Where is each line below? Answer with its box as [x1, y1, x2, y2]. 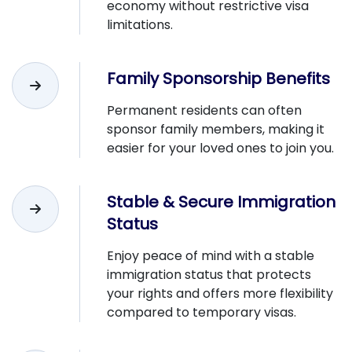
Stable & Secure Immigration [107, 190, 335, 213]
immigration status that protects [107, 265, 311, 284]
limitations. [107, 15, 173, 34]
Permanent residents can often [107, 101, 302, 119]
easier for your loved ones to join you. [107, 138, 334, 157]
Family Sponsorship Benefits [107, 67, 330, 90]
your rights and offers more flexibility [107, 284, 333, 302]
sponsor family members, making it [107, 119, 324, 138]
